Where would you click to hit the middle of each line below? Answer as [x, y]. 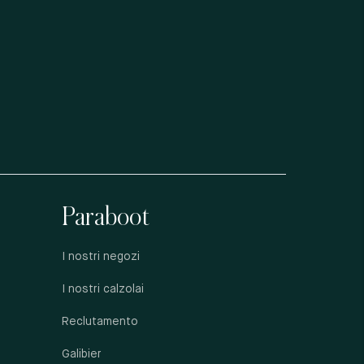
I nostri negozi [100, 257]
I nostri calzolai [102, 289]
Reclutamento [100, 322]
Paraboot [105, 217]
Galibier [81, 354]
